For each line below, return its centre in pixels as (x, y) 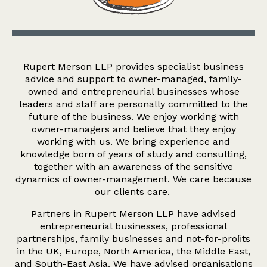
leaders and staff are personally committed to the (133, 104)
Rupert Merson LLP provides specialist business (133, 66)
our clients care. (133, 192)
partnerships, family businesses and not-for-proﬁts (133, 239)
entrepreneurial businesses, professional (133, 226)
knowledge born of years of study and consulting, (133, 154)
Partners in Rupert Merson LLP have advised (133, 214)
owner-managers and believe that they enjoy (133, 129)
